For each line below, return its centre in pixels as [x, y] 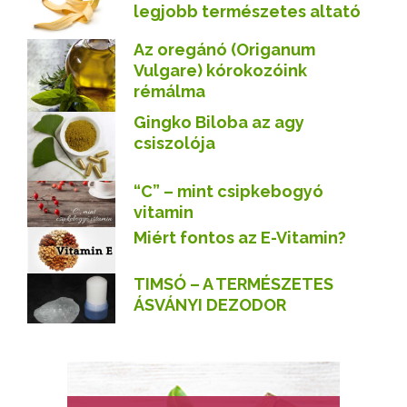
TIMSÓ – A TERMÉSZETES [233, 283]
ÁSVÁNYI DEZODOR [210, 304]
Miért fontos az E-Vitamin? [240, 238]
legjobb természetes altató [247, 12]
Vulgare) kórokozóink [220, 70]
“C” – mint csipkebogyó [228, 192]
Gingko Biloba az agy [219, 123]
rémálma [169, 91]
